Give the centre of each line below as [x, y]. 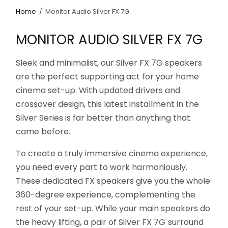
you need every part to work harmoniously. [102, 167]
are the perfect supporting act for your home [108, 76]
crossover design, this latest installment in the [108, 104]
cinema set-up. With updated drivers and [98, 90]
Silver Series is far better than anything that [103, 118]
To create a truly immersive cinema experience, [112, 153]
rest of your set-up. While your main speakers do [113, 208]
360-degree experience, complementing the [106, 194]
